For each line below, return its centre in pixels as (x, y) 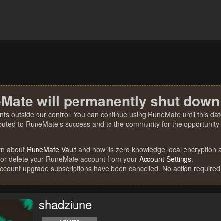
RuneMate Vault (52, 149)
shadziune (65, 204)
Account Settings (165, 159)
